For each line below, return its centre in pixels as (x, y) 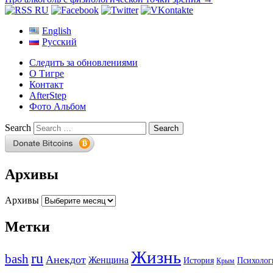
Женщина (108, 260)
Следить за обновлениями (83, 62)
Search (18, 127)
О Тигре (47, 73)
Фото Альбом (58, 106)
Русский (59, 41)
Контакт (46, 84)
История (199, 261)
